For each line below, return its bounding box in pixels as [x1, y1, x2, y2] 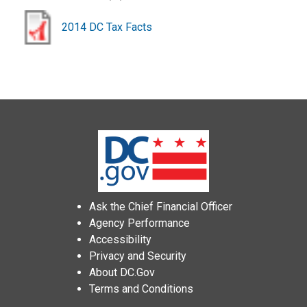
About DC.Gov [88, 266, 155, 279]
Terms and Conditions [88, 282, 193, 295]
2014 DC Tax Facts [62, 21, 152, 34]
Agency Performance [88, 217, 190, 230]
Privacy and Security [88, 249, 186, 262]
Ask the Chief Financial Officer [88, 200, 232, 213]
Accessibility [88, 233, 151, 246]
